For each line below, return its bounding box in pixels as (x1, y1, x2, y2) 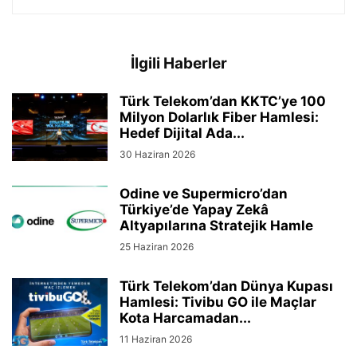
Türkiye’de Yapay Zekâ (120, 202, 269, 218)
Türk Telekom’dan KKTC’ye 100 (120, 93, 326, 109)
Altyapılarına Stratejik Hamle (120, 218, 313, 233)
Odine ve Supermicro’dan (120, 186, 288, 202)
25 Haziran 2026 (120, 241, 194, 253)
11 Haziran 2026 (120, 333, 192, 345)
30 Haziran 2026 (120, 148, 195, 160)
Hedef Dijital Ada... (120, 125, 245, 141)
